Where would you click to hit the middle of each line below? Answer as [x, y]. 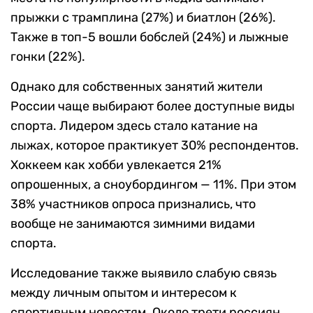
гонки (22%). [48, 57]
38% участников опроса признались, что [133, 204]
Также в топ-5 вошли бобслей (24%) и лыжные [150, 37]
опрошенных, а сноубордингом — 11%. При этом [153, 185]
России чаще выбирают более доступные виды [153, 107]
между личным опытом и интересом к [124, 293]
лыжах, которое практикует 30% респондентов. [155, 146]
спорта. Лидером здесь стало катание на [134, 126]
